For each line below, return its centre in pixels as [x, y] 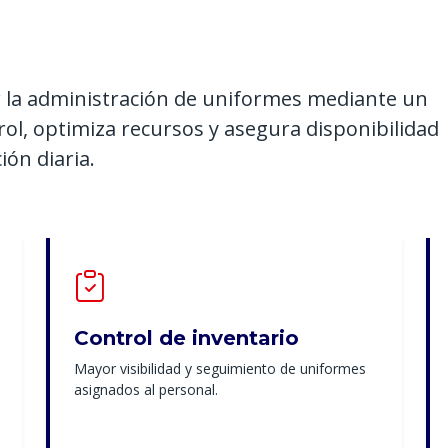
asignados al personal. [146, 390]
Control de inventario [186, 338]
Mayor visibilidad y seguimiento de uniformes [220, 369]
